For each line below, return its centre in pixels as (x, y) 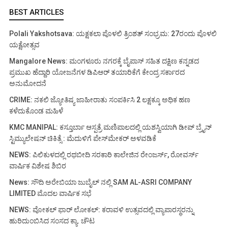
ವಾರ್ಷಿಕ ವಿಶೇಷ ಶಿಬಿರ (38, 166)
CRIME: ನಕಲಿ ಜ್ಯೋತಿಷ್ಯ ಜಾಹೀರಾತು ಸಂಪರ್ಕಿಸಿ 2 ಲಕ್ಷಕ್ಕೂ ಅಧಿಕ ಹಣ (100, 99)
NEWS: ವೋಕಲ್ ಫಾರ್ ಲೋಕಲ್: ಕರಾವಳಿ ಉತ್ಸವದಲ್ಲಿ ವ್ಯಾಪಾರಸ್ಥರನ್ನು (102, 209)
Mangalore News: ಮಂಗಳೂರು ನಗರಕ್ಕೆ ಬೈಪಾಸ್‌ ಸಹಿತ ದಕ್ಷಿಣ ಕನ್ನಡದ (104, 61)
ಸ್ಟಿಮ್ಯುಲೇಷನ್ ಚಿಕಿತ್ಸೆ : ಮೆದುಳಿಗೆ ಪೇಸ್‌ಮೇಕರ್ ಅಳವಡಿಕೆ (83, 138)
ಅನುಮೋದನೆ (28, 83)
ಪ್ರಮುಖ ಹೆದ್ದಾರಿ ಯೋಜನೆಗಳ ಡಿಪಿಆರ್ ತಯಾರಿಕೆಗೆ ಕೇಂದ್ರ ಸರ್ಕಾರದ (97, 72)
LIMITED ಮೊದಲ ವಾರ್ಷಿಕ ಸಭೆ (50, 193)
